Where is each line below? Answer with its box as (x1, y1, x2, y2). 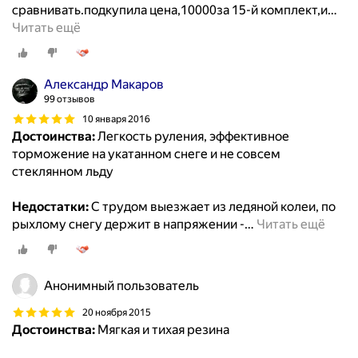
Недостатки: (12, 199, 89, 215)
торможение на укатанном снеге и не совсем (12, 146, 280, 162)
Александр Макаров (44, 77, 164, 93)
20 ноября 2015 (82, 306, 151, 318)
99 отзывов (44, 93, 95, 105)
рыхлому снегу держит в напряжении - (12, 217, 245, 233)
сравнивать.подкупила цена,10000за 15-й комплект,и (12, 2, 328, 18)
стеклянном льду (12, 164, 113, 180)
